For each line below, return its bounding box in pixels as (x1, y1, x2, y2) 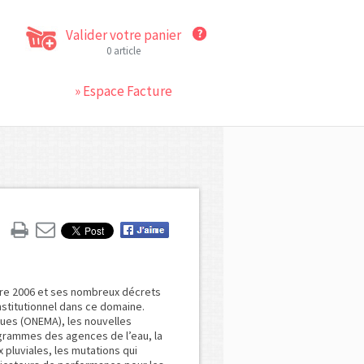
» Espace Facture (75, 82, 172, 100)
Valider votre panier (66, 26, 181, 44)
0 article (106, 44, 141, 58)
